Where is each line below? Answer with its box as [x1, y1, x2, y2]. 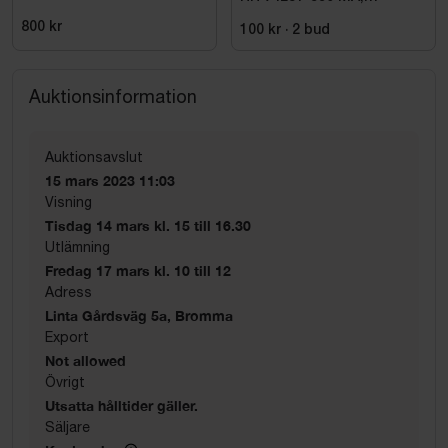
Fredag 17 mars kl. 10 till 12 [45, 261, 231, 279]
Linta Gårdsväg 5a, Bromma [45, 306, 233, 324]
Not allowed [45, 351, 126, 369]
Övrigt [45, 373, 85, 390]
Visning [45, 193, 92, 210]
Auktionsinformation [29, 85, 197, 107]
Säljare [45, 418, 90, 435]
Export [45, 328, 89, 345]
